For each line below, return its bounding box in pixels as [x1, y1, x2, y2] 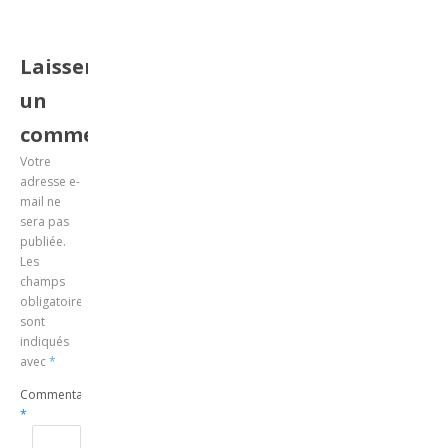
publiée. [20, 232, 67, 250]
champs [20, 272, 66, 290]
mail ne [20, 192, 62, 210]
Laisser [20, 52, 95, 80]
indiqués [20, 332, 70, 350]
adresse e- [20, 172, 81, 190]
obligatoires [20, 292, 90, 310]
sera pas [20, 212, 70, 230]
